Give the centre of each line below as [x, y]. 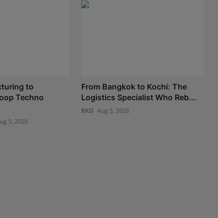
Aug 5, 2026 [114, 110]
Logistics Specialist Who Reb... [139, 97]
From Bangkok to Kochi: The [134, 86]
